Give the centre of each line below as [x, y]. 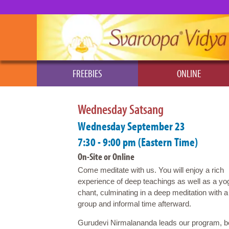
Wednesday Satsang [121, 109]
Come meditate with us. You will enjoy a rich [151, 170]
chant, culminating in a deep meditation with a [153, 192]
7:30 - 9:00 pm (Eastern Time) [138, 142]
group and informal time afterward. [135, 204]
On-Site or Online [106, 157]
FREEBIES [87, 73]
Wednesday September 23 [131, 126]
